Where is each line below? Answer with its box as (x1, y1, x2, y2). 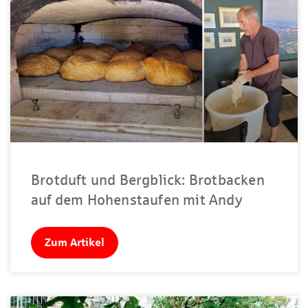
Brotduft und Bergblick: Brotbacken (31, 171, 265, 188)
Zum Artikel (45, 236, 104, 248)
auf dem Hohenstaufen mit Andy (31, 191, 243, 208)
